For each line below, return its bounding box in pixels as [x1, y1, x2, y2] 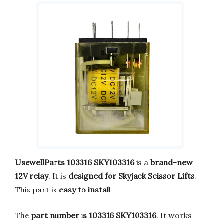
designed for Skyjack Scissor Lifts [68, 170, 194, 181]
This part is [15, 184, 59, 194]
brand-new [150, 157, 192, 167]
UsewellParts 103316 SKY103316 [15, 157, 134, 167]
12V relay [15, 170, 48, 181]
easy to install [59, 184, 110, 194]
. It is [48, 170, 68, 181]
